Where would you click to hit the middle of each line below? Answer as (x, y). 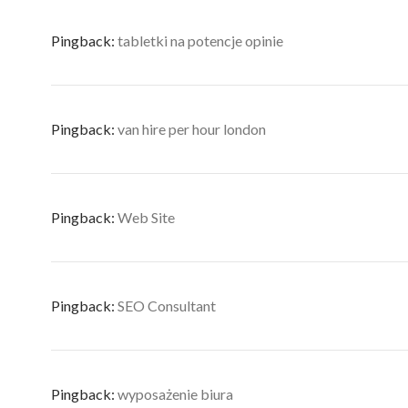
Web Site (146, 217)
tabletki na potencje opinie (200, 41)
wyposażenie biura (175, 394)
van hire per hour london (192, 129)
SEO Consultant (167, 306)
